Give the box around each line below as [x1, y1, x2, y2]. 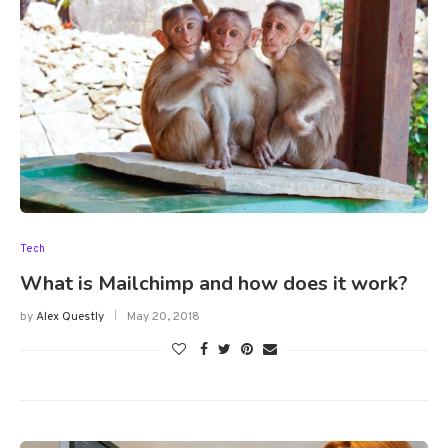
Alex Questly [36, 309, 104, 326]
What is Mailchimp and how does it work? [20, 270, 408, 298]
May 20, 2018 [127, 309, 200, 326]
